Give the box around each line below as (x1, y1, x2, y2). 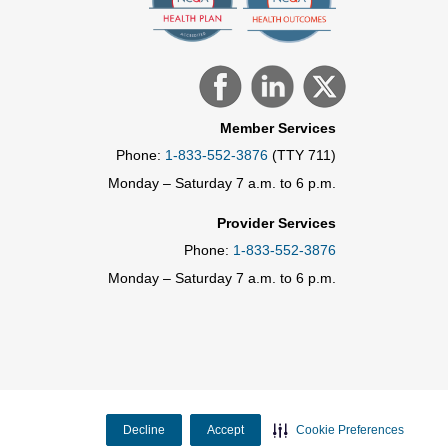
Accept (207, 422, 244, 437)
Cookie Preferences (296, 422, 404, 437)
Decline (123, 422, 165, 437)
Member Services (220, 119, 336, 136)
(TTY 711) (268, 146, 336, 163)
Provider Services (217, 214, 336, 231)
